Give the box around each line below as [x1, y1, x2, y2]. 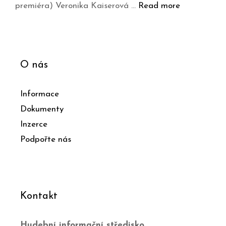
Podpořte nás [20, 135, 71, 144]
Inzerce [20, 120, 47, 129]
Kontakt [20, 191, 58, 202]
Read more [138, 2, 180, 11]
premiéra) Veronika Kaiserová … [15, 2, 138, 11]
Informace [20, 90, 59, 99]
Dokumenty [20, 105, 64, 114]
